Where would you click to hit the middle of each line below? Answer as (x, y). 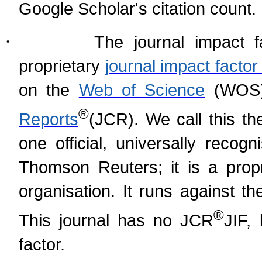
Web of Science (142, 90)
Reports (49, 119)
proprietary (59, 66)
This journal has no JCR (116, 220)
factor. (42, 244)
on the (44, 90)
